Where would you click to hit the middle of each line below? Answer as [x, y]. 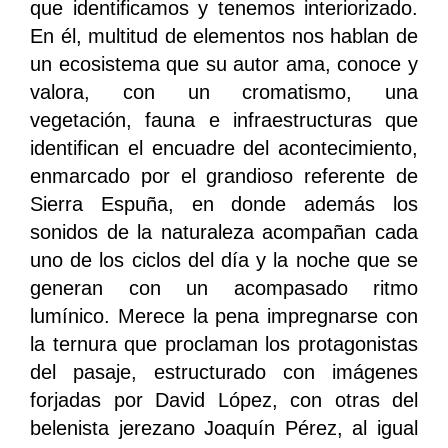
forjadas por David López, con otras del [224, 400]
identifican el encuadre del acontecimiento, [224, 148]
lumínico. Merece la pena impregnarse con [224, 316]
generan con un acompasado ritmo [224, 288]
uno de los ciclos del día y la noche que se [224, 260]
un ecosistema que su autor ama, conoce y [224, 64]
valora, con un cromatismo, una [224, 92]
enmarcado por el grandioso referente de [224, 176]
